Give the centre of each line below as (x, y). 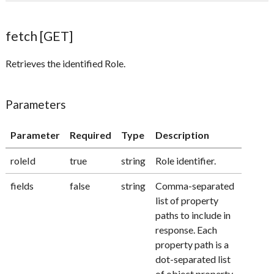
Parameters (36, 104)
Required (91, 135)
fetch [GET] (39, 35)
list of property (187, 200)
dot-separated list (193, 259)
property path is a (192, 244)
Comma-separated (195, 185)
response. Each (187, 229)
